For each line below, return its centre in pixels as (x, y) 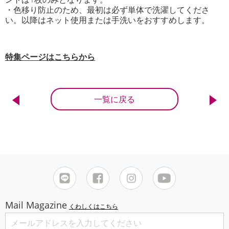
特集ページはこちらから (50, 57)
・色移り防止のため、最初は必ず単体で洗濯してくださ (107, 10)
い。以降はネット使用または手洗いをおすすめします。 (107, 20)
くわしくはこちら (94, 207)
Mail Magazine (36, 205)
